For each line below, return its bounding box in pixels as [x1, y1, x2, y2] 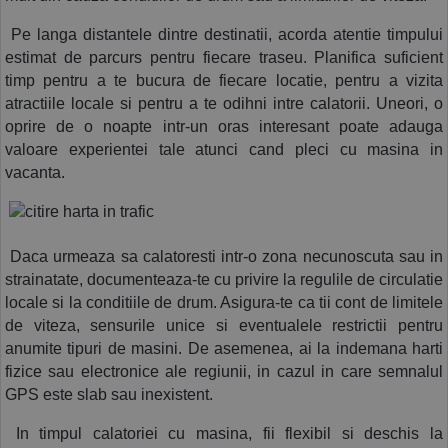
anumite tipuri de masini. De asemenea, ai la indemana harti [5, 339, 443, 357]
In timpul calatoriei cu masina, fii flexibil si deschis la [5, 424, 443, 442]
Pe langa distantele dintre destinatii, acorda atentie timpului [5, 25, 443, 43]
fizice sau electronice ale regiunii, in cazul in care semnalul [5, 362, 443, 380]
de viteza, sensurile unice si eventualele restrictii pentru [5, 316, 443, 334]
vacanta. [5, 163, 69, 181]
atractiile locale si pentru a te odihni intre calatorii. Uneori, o [5, 94, 443, 112]
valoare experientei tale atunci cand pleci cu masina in [5, 140, 443, 158]
